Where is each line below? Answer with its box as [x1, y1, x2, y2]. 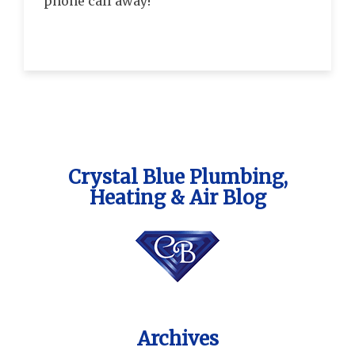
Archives [136, 326, 219, 351]
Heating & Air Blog [89, 185, 266, 210]
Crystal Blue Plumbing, [67, 165, 288, 189]
